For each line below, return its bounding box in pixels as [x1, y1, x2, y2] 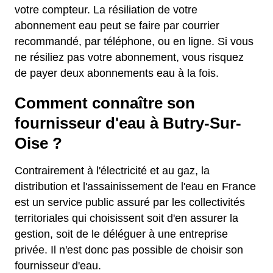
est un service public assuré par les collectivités [15, 196, 245, 208]
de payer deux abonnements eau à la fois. [15, 67, 219, 79]
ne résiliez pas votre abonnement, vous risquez [15, 51, 244, 63]
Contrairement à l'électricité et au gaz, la [15, 165, 210, 177]
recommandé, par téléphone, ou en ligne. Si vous [15, 35, 253, 48]
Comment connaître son [15, 94, 195, 112]
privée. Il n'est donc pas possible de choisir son [15, 244, 243, 256]
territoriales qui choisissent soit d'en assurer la [15, 212, 238, 224]
